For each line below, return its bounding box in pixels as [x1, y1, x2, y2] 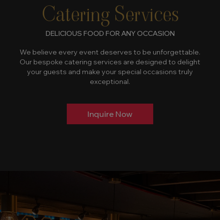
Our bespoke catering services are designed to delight [20, 57, 200, 66]
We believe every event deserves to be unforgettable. [20, 47, 200, 56]
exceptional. [90, 77, 130, 86]
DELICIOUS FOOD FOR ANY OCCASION [45, 28, 175, 38]
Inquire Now [87, 109, 133, 119]
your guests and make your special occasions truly [27, 67, 193, 76]
